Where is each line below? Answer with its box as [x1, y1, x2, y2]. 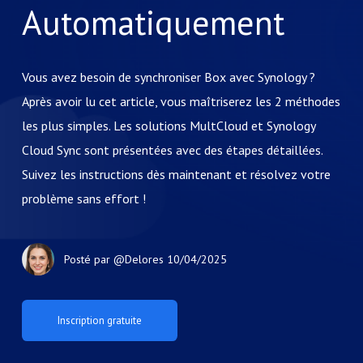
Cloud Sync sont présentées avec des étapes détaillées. [21, 142, 322, 158]
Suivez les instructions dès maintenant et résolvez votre [21, 166, 331, 182]
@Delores [113, 251, 164, 267]
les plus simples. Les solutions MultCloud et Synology [21, 117, 315, 134]
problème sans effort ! [21, 190, 146, 207]
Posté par [63, 251, 113, 267]
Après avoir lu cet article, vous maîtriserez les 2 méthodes [21, 93, 340, 109]
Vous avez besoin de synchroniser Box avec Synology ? [21, 69, 315, 85]
